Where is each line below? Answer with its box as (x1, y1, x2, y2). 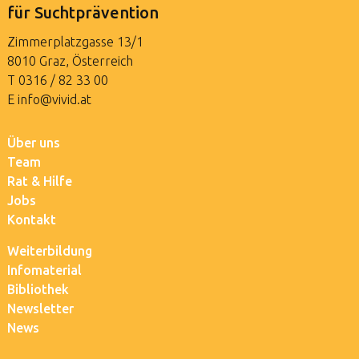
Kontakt (6, 212, 56, 227)
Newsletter (6, 301, 74, 316)
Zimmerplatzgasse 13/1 (6, 34, 143, 49)
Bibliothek (6, 282, 69, 296)
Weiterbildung (6, 244, 92, 258)
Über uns (6, 135, 60, 150)
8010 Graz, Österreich (6, 54, 133, 68)
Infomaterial (6, 263, 82, 277)
